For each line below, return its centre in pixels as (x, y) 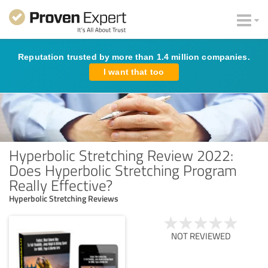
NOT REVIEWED (201, 236)
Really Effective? (61, 185)
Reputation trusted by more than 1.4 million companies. (134, 57)
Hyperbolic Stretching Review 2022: (121, 155)
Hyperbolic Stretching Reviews (64, 198)
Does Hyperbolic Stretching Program (123, 170)
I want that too (134, 72)
